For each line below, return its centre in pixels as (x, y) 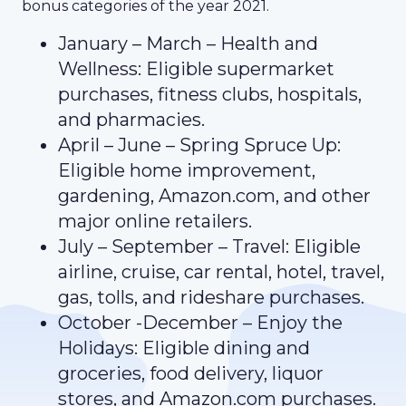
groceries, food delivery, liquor (191, 373)
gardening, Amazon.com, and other (214, 196)
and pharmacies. (131, 120)
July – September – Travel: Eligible (209, 246)
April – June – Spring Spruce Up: (199, 145)
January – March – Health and (188, 43)
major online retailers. (155, 221)
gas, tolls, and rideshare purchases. (211, 297)
